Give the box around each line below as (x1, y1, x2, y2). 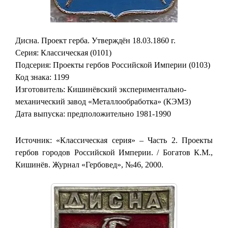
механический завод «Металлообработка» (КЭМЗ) (15, 97, 191, 106)
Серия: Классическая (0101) (15, 48, 111, 57)
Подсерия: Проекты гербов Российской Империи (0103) (15, 60, 210, 69)
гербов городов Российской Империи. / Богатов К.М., (15, 148, 213, 157)
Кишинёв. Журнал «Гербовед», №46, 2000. (15, 160, 163, 169)
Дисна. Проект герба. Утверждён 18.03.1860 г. (15, 36, 176, 45)
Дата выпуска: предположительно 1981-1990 (15, 109, 171, 118)
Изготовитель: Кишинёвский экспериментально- (15, 84, 186, 94)
